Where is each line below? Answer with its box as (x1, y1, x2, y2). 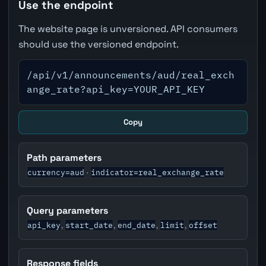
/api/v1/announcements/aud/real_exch (27, 69, 235, 81)
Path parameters (27, 151, 102, 164)
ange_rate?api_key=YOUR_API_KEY (27, 83, 205, 96)
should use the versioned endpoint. (18, 37, 179, 50)
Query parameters (27, 204, 109, 217)
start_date (65, 219, 113, 230)
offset (189, 219, 218, 230)
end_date (118, 219, 156, 230)
